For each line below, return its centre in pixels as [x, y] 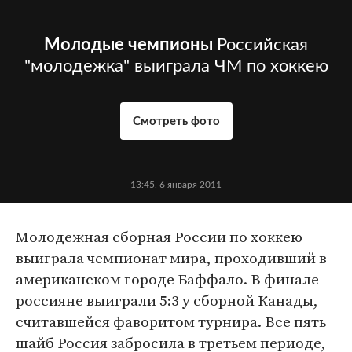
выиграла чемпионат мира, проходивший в [171, 258]
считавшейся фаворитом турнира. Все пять [171, 322]
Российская [262, 45]
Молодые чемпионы [128, 45]
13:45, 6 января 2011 [176, 185]
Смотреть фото [176, 122]
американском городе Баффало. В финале [167, 279]
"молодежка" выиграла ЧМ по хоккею [176, 66]
